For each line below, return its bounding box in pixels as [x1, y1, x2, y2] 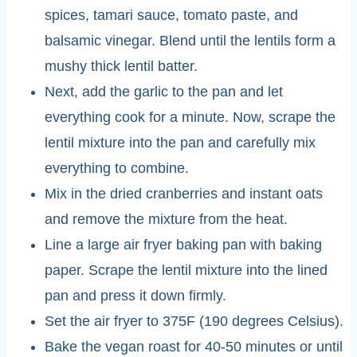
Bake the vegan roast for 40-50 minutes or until [44, 339, 343, 355]
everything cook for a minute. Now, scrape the [44, 109, 335, 126]
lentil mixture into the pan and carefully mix [44, 135, 316, 151]
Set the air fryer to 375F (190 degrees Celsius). [44, 313, 343, 330]
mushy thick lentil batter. [44, 58, 202, 75]
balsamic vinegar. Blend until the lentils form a [44, 33, 335, 49]
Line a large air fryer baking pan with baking [44, 237, 322, 253]
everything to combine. [44, 160, 193, 177]
